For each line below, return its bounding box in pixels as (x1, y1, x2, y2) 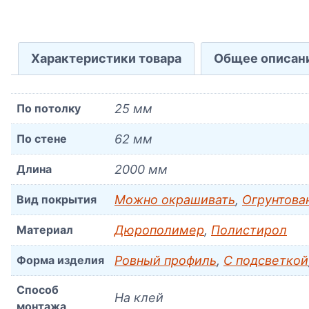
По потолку (17, 101, 81, 115)
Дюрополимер (114, 222, 204, 237)
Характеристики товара (31, 51, 181, 66)
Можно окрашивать (114, 192, 235, 207)
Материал (17, 222, 73, 237)
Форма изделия (17, 252, 104, 267)
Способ (17, 282, 59, 297)
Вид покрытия (17, 192, 97, 206)
